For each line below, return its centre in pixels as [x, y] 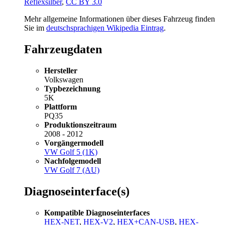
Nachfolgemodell [73, 161]
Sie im [35, 28]
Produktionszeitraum [80, 125]
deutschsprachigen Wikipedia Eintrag [105, 28]
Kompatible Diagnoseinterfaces [97, 213]
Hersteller [61, 71]
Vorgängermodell [74, 143]
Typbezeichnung [72, 89]
